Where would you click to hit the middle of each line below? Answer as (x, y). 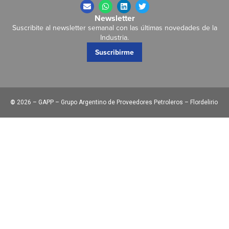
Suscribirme (114, 52)
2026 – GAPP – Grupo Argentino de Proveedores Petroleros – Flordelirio (117, 102)
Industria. (114, 37)
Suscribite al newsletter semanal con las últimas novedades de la (114, 27)
